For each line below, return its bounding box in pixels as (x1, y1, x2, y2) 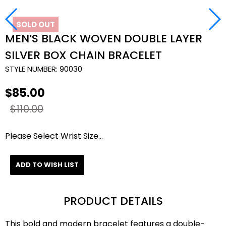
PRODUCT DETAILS (63, 193, 163, 209)
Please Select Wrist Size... (5, 130, 103, 142)
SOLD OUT (16, 19, 55, 30)
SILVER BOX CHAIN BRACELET (5, 47, 162, 63)
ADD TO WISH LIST (16, 160, 79, 169)
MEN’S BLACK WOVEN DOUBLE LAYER (5, 31, 202, 46)
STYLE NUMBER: (5, 64, 58, 74)
